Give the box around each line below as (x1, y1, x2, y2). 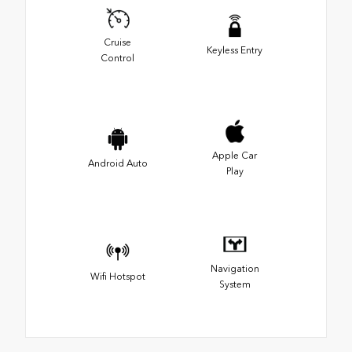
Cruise (104, 37, 131, 49)
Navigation (210, 263, 259, 275)
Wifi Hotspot (90, 271, 145, 283)
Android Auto (87, 158, 148, 170)
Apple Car (212, 150, 257, 162)
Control (101, 53, 134, 64)
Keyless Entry (207, 45, 262, 57)
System (218, 279, 251, 291)
